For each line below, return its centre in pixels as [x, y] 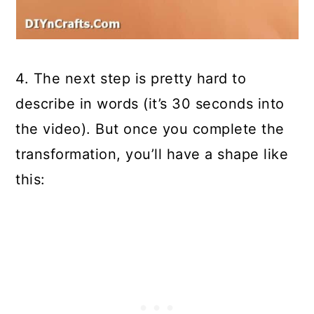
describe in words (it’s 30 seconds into [150, 104]
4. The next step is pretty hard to [131, 78]
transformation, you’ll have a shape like [152, 154]
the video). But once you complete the [150, 129]
